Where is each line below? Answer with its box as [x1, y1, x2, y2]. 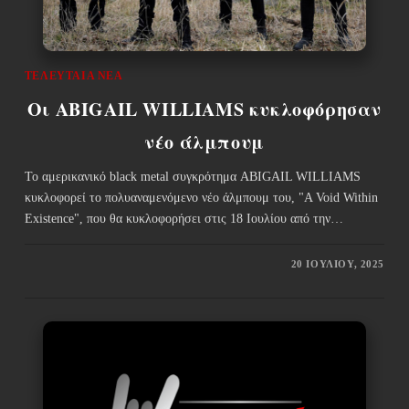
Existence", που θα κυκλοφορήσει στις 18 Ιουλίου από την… [24, 211, 343, 225]
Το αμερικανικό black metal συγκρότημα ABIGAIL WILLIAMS [24, 169, 361, 184]
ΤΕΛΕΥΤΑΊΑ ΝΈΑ [24, 68, 123, 82]
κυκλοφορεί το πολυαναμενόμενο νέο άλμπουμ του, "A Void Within [24, 190, 378, 204]
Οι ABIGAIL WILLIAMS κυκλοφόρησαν [26, 95, 383, 122]
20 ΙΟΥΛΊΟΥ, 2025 [290, 257, 385, 269]
